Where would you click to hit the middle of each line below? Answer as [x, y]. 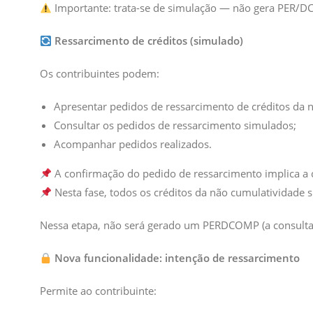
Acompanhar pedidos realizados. [133, 144]
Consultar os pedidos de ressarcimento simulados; [175, 125]
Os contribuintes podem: [100, 73]
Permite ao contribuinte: [98, 291]
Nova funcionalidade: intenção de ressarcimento [177, 258]
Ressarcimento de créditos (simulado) [149, 41]
